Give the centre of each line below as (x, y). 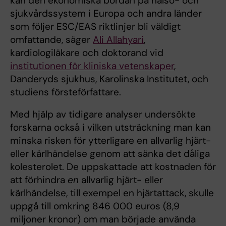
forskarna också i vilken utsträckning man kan (110, 127)
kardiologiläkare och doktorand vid (87, 52)
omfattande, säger (51, 39)
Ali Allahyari (118, 39)
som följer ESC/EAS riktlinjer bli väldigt (95, 26)
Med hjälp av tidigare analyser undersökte (103, 114)
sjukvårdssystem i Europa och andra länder (106, 13)
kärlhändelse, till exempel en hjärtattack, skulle (112, 193)
